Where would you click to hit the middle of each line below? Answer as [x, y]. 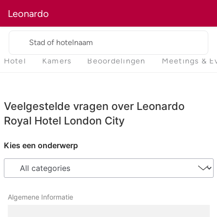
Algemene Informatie [40, 197]
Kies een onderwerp [41, 146]
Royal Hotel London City [64, 121]
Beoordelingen [116, 61]
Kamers [57, 61]
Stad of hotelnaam [61, 42]
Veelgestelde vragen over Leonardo [94, 106]
